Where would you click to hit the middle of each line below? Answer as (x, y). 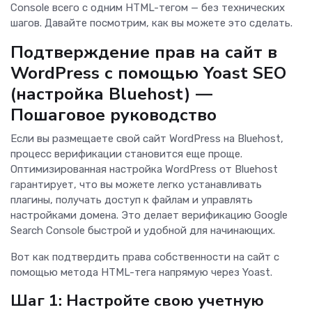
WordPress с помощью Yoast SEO (148, 73)
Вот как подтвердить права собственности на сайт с (145, 257)
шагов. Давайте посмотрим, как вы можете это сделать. (151, 23)
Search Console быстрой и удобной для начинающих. (144, 231)
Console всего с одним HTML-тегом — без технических (148, 8)
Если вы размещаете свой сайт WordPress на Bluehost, (147, 139)
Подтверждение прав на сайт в (144, 53)
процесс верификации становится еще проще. (126, 154)
